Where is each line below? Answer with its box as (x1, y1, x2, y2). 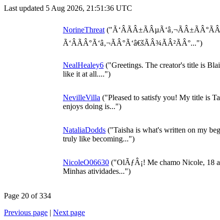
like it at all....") (63, 70, 110, 78)
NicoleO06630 (63, 158, 109, 166)
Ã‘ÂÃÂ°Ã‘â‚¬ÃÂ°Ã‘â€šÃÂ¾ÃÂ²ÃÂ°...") (63, 39, 202, 47)
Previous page (4, 208, 48, 217)
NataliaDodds (63, 126, 106, 134)
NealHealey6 (63, 61, 104, 69)
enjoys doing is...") (63, 102, 121, 110)
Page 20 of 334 (4, 192, 51, 200)
